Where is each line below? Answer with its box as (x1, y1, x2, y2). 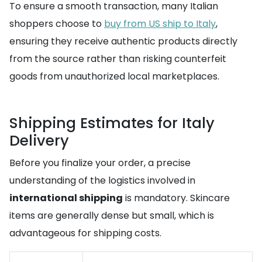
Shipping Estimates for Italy (9, 113, 215, 133)
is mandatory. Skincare (123, 191, 230, 205)
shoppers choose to (9, 17, 104, 30)
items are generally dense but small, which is (9, 209, 214, 222)
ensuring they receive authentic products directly (9, 35, 237, 48)
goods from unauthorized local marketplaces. (9, 70, 219, 83)
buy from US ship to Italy (104, 17, 216, 30)
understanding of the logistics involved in (9, 174, 195, 187)
